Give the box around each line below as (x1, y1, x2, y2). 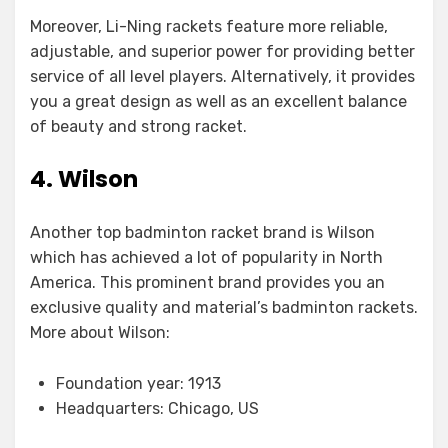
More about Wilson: (30, 323, 170, 342)
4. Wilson (30, 163, 138, 195)
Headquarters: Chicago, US (56, 399, 259, 418)
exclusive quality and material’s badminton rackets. (30, 298, 418, 317)
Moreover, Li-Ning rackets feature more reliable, (30, 17, 388, 36)
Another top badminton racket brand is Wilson (30, 223, 375, 242)
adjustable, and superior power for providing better (30, 42, 415, 61)
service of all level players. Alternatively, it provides (30, 67, 415, 86)
